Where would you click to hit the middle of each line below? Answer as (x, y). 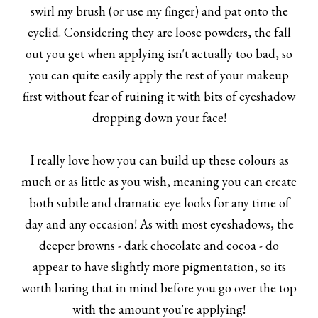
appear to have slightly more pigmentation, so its (159, 266)
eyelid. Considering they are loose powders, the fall (159, 32)
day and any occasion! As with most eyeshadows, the (159, 224)
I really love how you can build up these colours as (159, 160)
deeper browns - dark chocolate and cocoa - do (159, 245)
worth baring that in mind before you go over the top (159, 287)
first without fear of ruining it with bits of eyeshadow (159, 96)
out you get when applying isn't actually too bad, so (159, 53)
